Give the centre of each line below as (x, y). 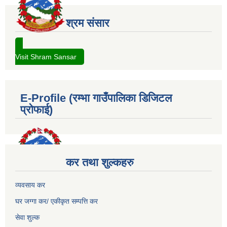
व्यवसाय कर (30, 185)
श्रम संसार (88, 23)
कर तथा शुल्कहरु (100, 163)
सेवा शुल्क (27, 218)
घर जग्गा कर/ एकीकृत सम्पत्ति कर (56, 201)
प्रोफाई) (36, 110)
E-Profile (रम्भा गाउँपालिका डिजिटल (96, 98)
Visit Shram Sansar (46, 57)
